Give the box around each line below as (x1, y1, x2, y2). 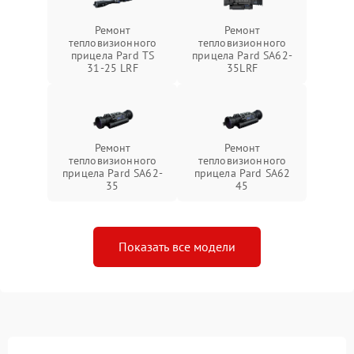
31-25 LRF (87, 61, 138, 76)
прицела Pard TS (70, 48, 155, 63)
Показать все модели (119, 239, 235, 255)
